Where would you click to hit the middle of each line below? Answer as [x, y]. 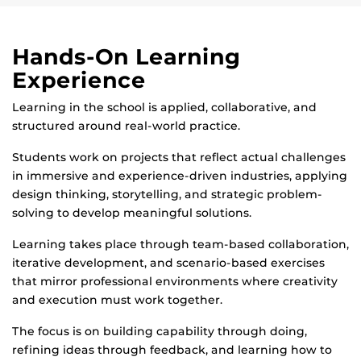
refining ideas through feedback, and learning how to [172, 350]
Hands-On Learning [126, 57]
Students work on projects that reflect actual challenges [179, 158]
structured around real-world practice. [126, 126]
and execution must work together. [117, 300]
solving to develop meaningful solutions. [132, 213]
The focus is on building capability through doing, [160, 332]
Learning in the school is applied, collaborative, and [164, 108]
